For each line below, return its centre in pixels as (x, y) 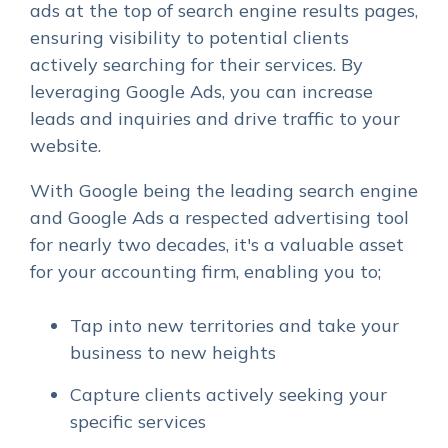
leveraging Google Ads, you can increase (201, 92)
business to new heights (173, 353)
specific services (138, 422)
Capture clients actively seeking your (228, 395)
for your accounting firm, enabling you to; (205, 272)
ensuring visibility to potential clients (189, 38)
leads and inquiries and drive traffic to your (215, 119)
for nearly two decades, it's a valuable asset (217, 245)
